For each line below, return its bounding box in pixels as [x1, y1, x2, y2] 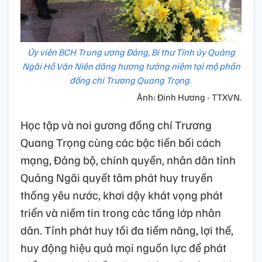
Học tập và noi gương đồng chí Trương [20, 117, 212, 133]
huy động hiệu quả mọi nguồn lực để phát [20, 240, 226, 256]
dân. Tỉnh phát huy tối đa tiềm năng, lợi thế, [20, 222, 233, 238]
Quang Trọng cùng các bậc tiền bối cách [20, 135, 221, 150]
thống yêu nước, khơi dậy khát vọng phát [20, 187, 223, 203]
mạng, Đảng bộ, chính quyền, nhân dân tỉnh [20, 152, 236, 168]
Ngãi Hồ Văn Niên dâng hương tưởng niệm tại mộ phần [22, 60, 240, 73]
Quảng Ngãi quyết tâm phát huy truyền [20, 170, 213, 185]
